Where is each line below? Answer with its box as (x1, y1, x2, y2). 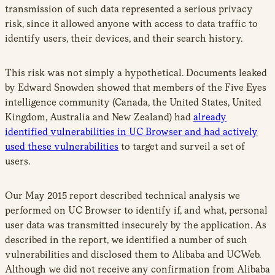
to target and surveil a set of (118, 140, 245, 152)
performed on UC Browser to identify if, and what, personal (5, 204, 268, 216)
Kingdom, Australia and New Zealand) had (5, 110, 193, 123)
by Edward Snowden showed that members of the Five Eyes (5, 81, 266, 93)
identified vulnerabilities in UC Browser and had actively (5, 125, 258, 137)
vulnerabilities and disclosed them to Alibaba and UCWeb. (5, 248, 261, 260)
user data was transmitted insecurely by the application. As (5, 219, 266, 231)
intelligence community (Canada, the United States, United (5, 96, 261, 108)
